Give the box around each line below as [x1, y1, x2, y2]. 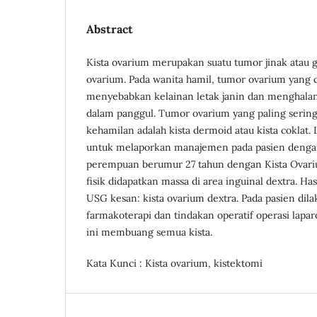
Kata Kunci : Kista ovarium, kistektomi [86, 256, 263, 270]
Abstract [86, 21, 133, 36]
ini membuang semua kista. [86, 225, 212, 238]
